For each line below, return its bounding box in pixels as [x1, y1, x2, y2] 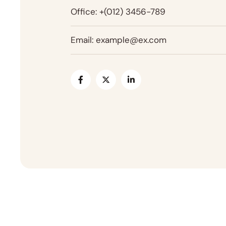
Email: [71, 34, 93, 45]
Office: [71, 6, 97, 17]
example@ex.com [96, 34, 166, 45]
